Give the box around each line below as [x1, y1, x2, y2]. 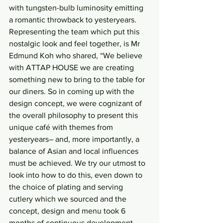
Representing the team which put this [9, 27, 141, 36]
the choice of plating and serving [9, 183, 125, 192]
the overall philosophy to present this [9, 111, 140, 120]
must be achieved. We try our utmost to [9, 159, 147, 168]
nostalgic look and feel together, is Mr [9, 39, 142, 48]
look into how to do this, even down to [9, 171, 144, 180]
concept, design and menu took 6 [9, 207, 127, 216]
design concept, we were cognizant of [9, 99, 144, 108]
